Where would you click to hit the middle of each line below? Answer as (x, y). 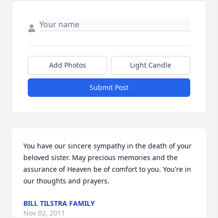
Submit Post (109, 88)
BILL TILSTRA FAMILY (59, 203)
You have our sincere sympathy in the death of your (108, 146)
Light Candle (151, 65)
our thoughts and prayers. (66, 181)
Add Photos (67, 65)
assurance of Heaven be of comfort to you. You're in (107, 169)
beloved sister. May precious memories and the (100, 158)
